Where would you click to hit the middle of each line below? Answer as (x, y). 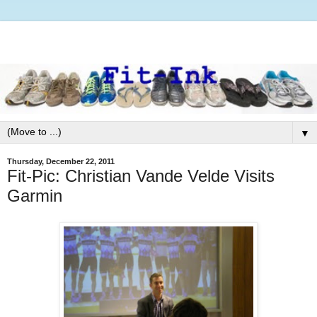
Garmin (35, 195)
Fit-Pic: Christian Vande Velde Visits (141, 175)
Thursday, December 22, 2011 (61, 162)
